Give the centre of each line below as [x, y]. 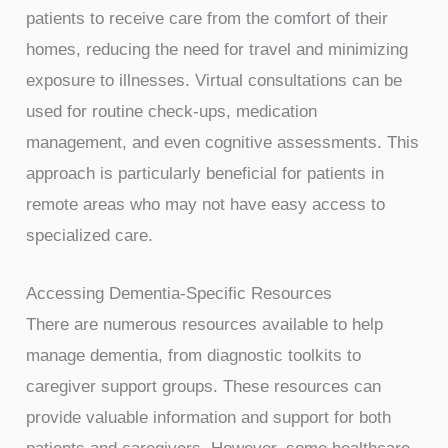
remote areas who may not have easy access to [206, 204]
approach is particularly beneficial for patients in [205, 173]
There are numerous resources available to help [205, 324]
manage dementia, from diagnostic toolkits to [194, 355]
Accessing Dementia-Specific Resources [179, 293]
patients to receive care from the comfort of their [207, 18]
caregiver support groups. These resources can [204, 386]
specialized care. [90, 235]
